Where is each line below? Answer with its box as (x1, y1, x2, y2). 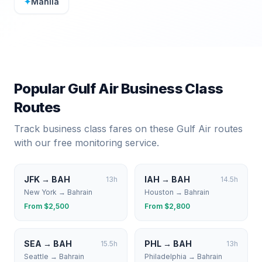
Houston (144, 188, 174, 196)
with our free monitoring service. (14, 137, 159, 149)
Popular (14, 80, 68, 97)
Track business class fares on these (14, 123, 177, 135)
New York (24, 188, 57, 196)
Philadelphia (144, 252, 187, 261)
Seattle (24, 252, 49, 261)
